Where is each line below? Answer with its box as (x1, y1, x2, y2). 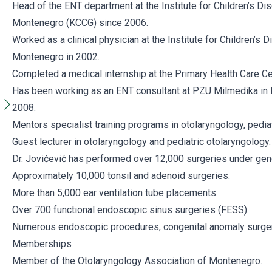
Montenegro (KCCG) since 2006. (12, 17, 148, 29)
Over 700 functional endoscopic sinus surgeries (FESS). (12, 204, 249, 216)
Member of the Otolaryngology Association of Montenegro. (12, 255, 262, 267)
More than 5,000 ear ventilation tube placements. (12, 187, 218, 199)
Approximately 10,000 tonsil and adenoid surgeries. (12, 170, 230, 182)
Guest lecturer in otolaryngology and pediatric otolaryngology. (12, 136, 271, 148)
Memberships (12, 238, 72, 250)
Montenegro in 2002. (12, 51, 100, 63)
